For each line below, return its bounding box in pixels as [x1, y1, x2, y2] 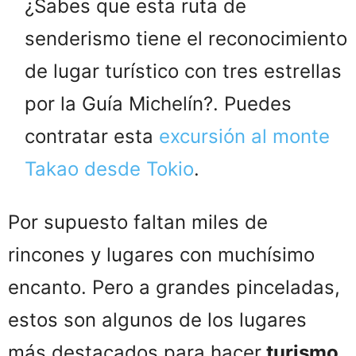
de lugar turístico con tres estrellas [25, 59, 342, 83]
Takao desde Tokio [25, 157, 194, 180]
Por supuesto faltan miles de [8, 210, 268, 234]
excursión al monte [159, 124, 330, 148]
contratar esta [25, 124, 159, 148]
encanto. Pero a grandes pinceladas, [8, 275, 340, 299]
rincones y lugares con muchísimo [8, 242, 315, 266]
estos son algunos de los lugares [8, 308, 307, 331]
